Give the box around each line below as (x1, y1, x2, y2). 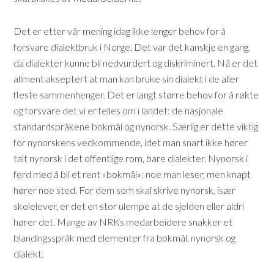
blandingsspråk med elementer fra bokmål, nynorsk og (13, 232, 236, 243)
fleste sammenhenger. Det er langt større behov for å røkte (13, 89, 259, 100)
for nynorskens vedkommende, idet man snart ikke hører (13, 136, 248, 148)
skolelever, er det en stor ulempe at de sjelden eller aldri (13, 200, 245, 212)
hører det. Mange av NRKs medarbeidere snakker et (13, 216, 233, 228)
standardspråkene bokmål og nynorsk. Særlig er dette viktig (13, 120, 259, 132)
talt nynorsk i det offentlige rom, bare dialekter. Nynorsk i (13, 152, 248, 164)
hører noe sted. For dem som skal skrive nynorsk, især (13, 184, 236, 196)
